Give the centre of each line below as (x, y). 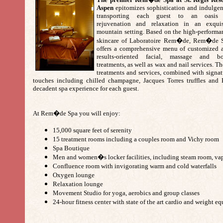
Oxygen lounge (74, 175)
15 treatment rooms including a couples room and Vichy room (136, 139)
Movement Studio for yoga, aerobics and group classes (126, 193)
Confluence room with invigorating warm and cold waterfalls (135, 166)
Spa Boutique (71, 148)
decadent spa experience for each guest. (87, 88)
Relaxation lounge (78, 184)
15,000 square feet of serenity (92, 130)
